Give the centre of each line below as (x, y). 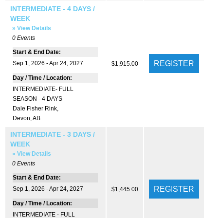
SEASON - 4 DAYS (37, 99)
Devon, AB (26, 118)
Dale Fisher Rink (35, 108)
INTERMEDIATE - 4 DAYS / (52, 9)
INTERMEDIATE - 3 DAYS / (52, 135)
